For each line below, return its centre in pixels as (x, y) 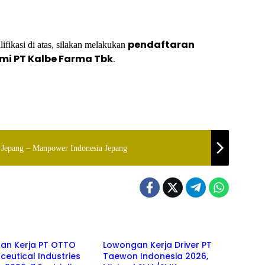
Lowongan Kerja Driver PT (157, 245)
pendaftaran (161, 45)
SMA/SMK (127, 221)
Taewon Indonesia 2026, (155, 256)
